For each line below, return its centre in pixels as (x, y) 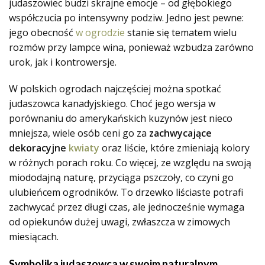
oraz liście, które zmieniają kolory (174, 148)
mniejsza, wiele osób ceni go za (79, 133)
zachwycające (180, 133)
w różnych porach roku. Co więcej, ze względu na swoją (130, 163)
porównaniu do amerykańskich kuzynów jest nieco (121, 118)
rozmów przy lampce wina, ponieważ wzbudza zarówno (131, 47)
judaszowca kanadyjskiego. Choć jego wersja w (112, 104)
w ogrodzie (100, 33)
